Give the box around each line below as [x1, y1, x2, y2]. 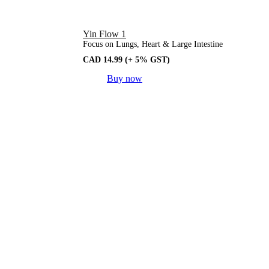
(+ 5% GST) [125, 55, 170, 64]
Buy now [107, 73, 142, 83]
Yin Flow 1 [83, 28, 126, 39]
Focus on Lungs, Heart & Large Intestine [83, 39, 223, 49]
